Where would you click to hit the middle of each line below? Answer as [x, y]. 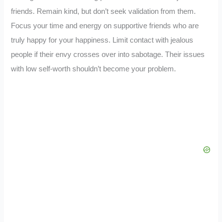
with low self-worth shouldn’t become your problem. [94, 69]
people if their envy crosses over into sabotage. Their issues [108, 54]
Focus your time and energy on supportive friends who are [105, 26]
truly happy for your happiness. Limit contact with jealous [102, 40]
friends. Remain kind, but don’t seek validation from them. [104, 11]
